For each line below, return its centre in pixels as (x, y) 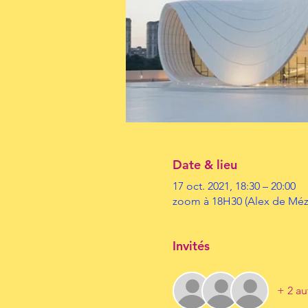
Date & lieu (205, 165)
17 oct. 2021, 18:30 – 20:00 (234, 186)
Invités (191, 246)
